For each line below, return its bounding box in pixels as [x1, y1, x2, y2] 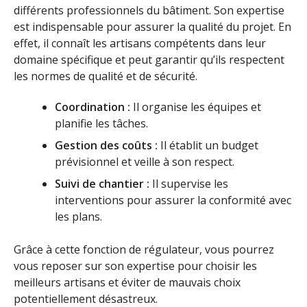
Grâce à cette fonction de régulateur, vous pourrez [14, 242, 274, 258]
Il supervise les [149, 176, 228, 192]
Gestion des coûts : [55, 138, 158, 153]
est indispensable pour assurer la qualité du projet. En [14, 19, 291, 35]
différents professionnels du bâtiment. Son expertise [14, 3, 284, 19]
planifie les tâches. [55, 116, 148, 132]
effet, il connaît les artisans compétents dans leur [14, 36, 266, 51]
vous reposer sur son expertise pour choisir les [14, 258, 257, 274]
